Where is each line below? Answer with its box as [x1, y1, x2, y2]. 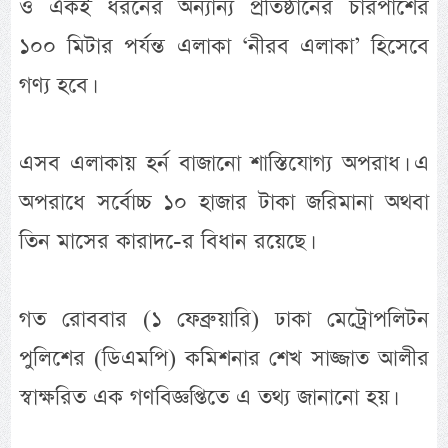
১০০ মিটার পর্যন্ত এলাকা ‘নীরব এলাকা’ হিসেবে [19, 31, 429, 63]
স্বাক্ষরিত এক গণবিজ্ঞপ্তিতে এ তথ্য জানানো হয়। [19, 382, 394, 414]
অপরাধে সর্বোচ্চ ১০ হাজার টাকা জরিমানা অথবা [19, 187, 429, 219]
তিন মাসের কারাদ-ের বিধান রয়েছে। [19, 226, 311, 258]
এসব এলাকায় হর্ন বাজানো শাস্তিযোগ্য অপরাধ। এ [19, 148, 429, 180]
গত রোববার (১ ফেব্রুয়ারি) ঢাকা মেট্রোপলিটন [19, 304, 429, 336]
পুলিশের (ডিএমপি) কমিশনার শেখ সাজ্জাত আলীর [19, 343, 429, 375]
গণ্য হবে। [19, 70, 93, 102]
